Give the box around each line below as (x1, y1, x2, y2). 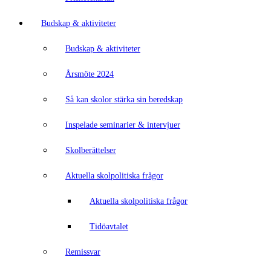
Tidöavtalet (90, 222, 128, 231)
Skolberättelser (65, 146, 116, 155)
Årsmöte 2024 (65, 70, 114, 79)
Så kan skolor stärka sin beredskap (65, 95, 183, 104)
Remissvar (65, 247, 100, 256)
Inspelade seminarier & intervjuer (65, 120, 180, 129)
